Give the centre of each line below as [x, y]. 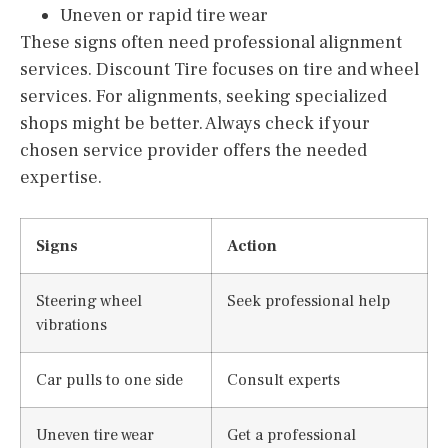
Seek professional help [308, 300]
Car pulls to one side [109, 379]
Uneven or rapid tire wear [164, 15]
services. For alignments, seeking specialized [203, 96]
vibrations [71, 324]
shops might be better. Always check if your [195, 123]
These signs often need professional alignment [211, 42]
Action [252, 245]
